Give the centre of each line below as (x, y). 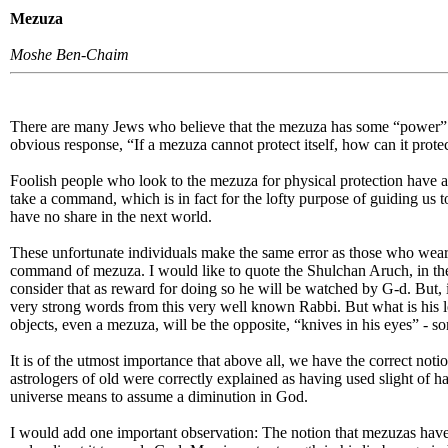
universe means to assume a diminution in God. (159, 396)
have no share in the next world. (111, 216)
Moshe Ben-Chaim (69, 54)
